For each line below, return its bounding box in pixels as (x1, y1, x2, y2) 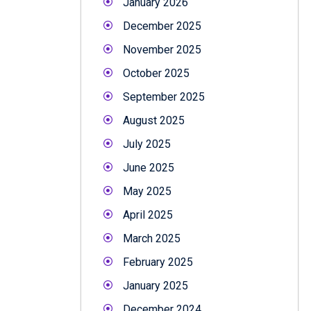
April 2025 (123, 208, 173, 221)
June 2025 (123, 160, 174, 174)
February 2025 (123, 255, 193, 269)
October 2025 (123, 66, 190, 80)
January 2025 (123, 278, 188, 292)
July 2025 (123, 137, 171, 151)
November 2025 (123, 42, 201, 56)
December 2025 (123, 19, 201, 33)
